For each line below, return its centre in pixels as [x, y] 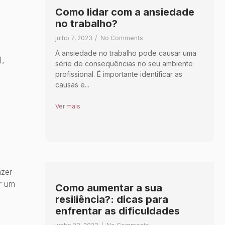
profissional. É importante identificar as [119, 74]
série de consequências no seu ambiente [124, 63]
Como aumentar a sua [108, 188]
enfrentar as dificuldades [117, 211]
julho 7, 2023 [74, 38]
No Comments [122, 38]
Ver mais [68, 106]
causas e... [72, 84]
